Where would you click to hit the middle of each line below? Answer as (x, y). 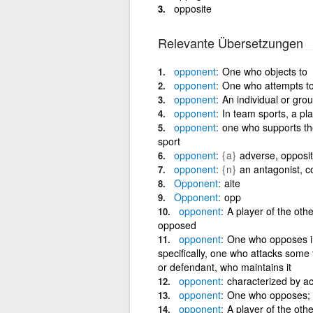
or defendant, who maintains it (224, 267)
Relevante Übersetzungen (230, 42)
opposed (177, 225)
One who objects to (264, 71)
